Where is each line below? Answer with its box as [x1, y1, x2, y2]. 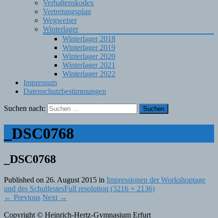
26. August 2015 [46, 176, 97, 184]
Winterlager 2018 [62, 35, 115, 43]
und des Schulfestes [4, 184, 64, 193]
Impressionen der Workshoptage [107, 176, 205, 184]
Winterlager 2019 [62, 43, 115, 52]
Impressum [23, 78, 57, 87]
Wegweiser [43, 16, 77, 25]
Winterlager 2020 [62, 52, 115, 61]
